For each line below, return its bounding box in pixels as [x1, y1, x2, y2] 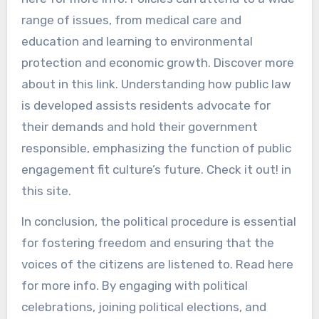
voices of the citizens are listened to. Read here [21, 256, 293, 271]
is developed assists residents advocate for [21, 98, 271, 113]
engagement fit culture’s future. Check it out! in [21, 162, 291, 177]
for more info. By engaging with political [21, 278, 248, 293]
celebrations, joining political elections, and [21, 299, 266, 314]
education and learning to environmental [21, 33, 253, 48]
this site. [21, 183, 71, 198]
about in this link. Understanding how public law [21, 76, 291, 91]
